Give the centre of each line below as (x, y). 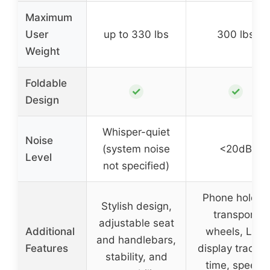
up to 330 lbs (136, 34)
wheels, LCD (236, 231)
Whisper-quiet (136, 132)
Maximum (49, 17)
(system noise (136, 149)
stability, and (136, 256)
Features (47, 248)
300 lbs (236, 34)
